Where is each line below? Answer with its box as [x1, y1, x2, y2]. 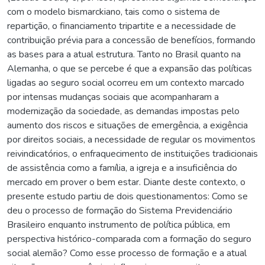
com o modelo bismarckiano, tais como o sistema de [7, 5, 220, 18]
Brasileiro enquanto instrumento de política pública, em [7, 218, 230, 231]
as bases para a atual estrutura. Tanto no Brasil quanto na [7, 47, 241, 61]
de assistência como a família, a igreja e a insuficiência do [7, 161, 237, 174]
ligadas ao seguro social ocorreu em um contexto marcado [7, 76, 244, 89]
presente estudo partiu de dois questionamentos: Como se [7, 189, 248, 203]
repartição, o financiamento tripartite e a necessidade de [7, 19, 236, 33]
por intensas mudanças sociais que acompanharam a [7, 90, 219, 104]
